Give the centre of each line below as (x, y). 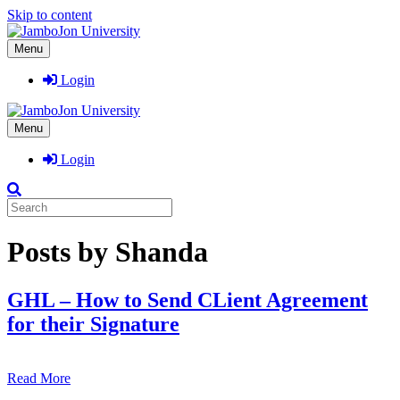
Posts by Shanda (108, 252)
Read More (39, 378)
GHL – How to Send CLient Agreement (187, 300)
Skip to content (50, 15)
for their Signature (93, 324)
